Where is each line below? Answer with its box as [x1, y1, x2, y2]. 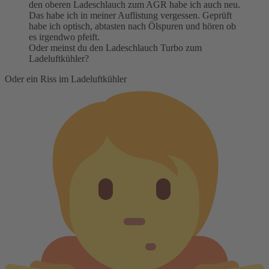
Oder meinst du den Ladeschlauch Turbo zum [29, 42, 202, 53]
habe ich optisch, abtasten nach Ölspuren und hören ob [29, 20, 236, 31]
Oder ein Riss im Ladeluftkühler [5, 73, 127, 84]
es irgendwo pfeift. [29, 31, 100, 42]
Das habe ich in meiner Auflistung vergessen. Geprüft [29, 10, 232, 20]
